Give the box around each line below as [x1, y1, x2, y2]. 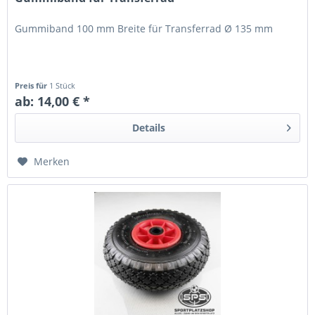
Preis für [15, 80, 50, 91]
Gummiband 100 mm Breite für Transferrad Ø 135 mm [15, 22, 274, 36]
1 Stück [49, 80, 76, 91]
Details [131, 121, 165, 135]
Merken [34, 155, 70, 169]
